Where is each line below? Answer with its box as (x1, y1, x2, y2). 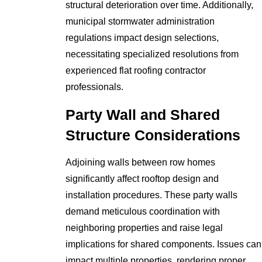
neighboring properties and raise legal (65, 223, 223, 233)
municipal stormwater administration (65, 16, 215, 26)
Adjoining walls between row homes (65, 157, 216, 168)
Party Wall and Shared (65, 106, 220, 123)
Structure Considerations (65, 127, 241, 143)
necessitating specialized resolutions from (65, 49, 239, 59)
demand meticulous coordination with (65, 206, 220, 217)
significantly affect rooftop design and (65, 174, 219, 184)
